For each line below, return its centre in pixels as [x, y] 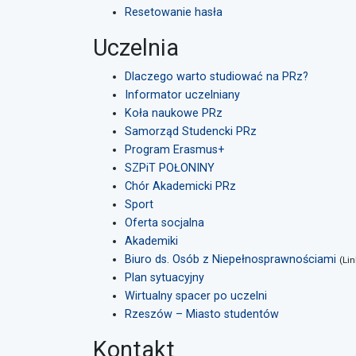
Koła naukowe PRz [174, 113]
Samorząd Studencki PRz [191, 132]
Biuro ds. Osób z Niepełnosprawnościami [230, 259]
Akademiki [151, 241]
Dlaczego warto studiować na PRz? [217, 77]
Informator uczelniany [182, 95]
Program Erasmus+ [175, 150]
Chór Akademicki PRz [180, 186]
